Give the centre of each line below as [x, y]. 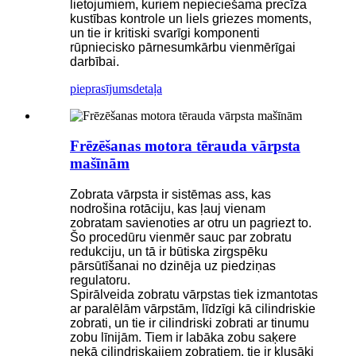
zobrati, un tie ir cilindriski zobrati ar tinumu [190, 323]
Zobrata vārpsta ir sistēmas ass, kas [170, 195]
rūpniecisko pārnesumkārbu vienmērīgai [183, 47]
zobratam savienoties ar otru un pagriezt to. [191, 223]
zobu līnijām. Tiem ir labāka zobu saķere [183, 338]
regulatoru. [100, 281]
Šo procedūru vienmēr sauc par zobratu [181, 238]
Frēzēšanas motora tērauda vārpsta [185, 146]
